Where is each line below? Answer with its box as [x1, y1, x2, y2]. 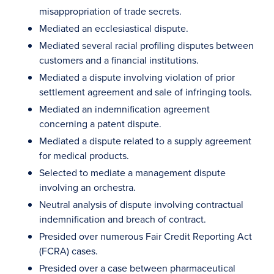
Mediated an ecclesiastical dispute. [39, 21, 188, 35]
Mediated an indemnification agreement [39, 102, 210, 116]
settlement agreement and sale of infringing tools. [39, 85, 252, 98]
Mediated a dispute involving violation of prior [39, 70, 235, 84]
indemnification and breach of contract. [39, 212, 206, 226]
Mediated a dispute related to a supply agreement [39, 134, 251, 147]
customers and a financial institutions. [39, 53, 199, 67]
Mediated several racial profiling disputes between [39, 39, 254, 52]
